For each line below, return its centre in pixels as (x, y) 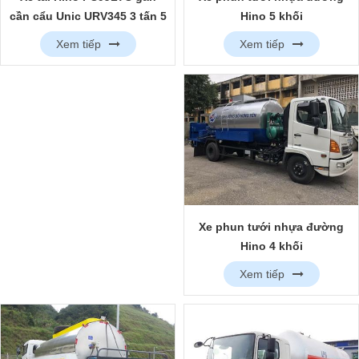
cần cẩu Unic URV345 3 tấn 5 (88, 16)
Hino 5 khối (271, 16)
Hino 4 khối (271, 246)
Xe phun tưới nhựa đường (271, 226)
